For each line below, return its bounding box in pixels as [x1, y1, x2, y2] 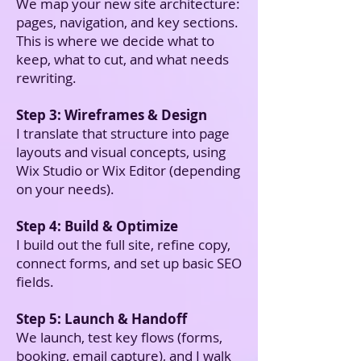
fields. [16, 272, 54, 291]
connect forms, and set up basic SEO [16, 254, 242, 272]
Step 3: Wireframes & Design [16, 106, 207, 124]
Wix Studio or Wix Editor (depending [16, 161, 240, 180]
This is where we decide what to [16, 31, 214, 50]
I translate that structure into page [16, 124, 230, 143]
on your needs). [16, 180, 114, 198]
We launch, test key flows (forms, [16, 328, 222, 346]
